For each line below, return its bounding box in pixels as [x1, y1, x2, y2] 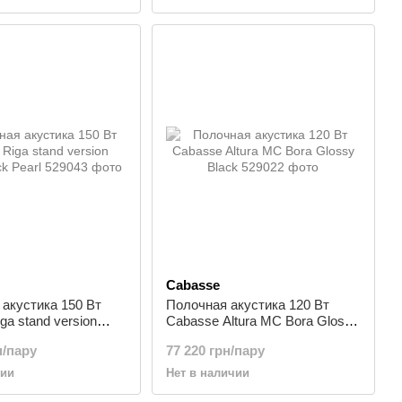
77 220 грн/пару [165, 343, 265, 358]
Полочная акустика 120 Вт [165, 297, 329, 312]
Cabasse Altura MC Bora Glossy [165, 313, 359, 328]
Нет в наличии [165, 366, 249, 380]
